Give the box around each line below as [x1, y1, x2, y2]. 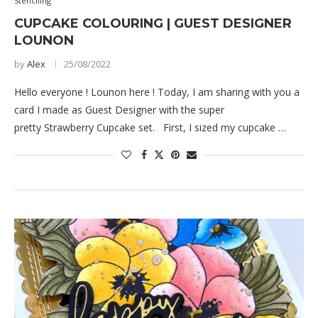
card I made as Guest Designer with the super [14, 103, 224, 117]
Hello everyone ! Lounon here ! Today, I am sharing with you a [14, 85, 300, 99]
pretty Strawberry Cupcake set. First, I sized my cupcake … [14, 121, 286, 135]
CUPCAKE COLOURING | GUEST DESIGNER [14, 16, 292, 32]
